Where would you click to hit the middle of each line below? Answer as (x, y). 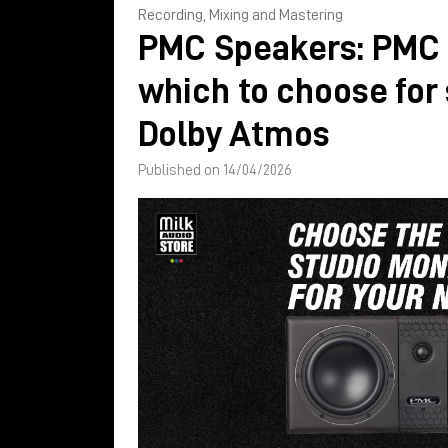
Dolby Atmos (234, 134)
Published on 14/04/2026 (215, 170)
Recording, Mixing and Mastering (240, 15)
